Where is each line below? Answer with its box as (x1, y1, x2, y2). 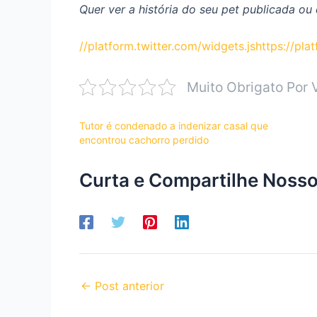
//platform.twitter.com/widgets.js (79, 38, 255, 53)
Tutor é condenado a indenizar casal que (79, 119, 268, 132)
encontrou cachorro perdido (79, 133, 209, 146)
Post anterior (91, 278, 164, 293)
